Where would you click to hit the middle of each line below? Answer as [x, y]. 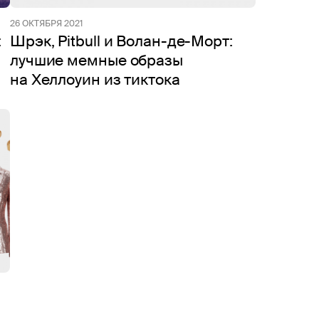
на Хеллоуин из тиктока [95, 80]
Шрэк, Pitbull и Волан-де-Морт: [121, 41]
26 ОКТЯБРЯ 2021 [46, 23]
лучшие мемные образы [96, 61]
